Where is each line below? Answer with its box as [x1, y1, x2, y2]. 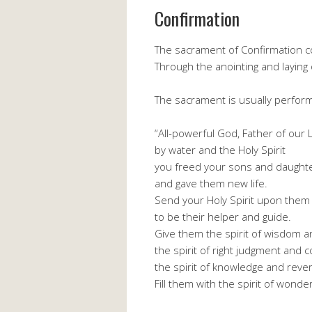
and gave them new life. [155, 176, 267, 191]
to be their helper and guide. [155, 210, 291, 224]
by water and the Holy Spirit [155, 143, 286, 157]
